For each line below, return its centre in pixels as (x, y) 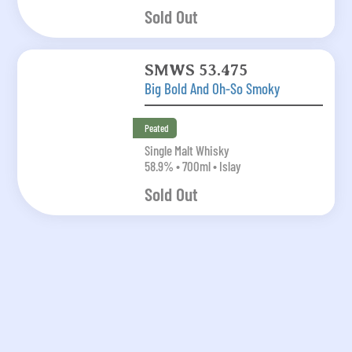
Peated (156, 128)
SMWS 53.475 (196, 70)
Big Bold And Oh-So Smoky (212, 88)
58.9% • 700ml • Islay (192, 165)
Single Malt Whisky (187, 150)
